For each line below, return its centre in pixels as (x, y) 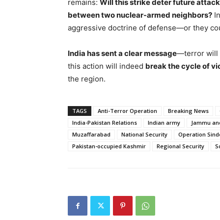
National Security (144, 134)
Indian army (164, 123)
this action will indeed (107, 66)
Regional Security (180, 146)
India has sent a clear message (122, 53)
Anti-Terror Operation (127, 111)
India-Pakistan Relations (105, 123)
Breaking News (188, 111)
